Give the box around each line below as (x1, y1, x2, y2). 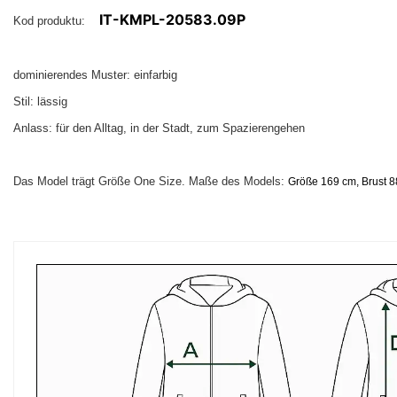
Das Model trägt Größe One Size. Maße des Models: (13, 175, 288, 189)
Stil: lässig (13, 95, 67, 109)
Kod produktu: (13, 14, 96, 28)
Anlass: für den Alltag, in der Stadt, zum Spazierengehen (13, 121, 305, 136)
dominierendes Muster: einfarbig (13, 68, 177, 82)
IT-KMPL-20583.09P (99, 11, 245, 29)
